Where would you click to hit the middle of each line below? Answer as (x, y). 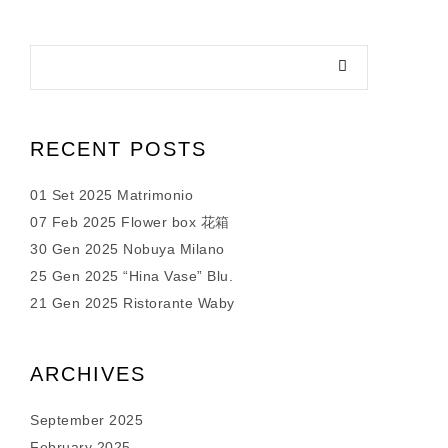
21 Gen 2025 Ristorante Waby (132, 303)
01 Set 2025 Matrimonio (111, 195)
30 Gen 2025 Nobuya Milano (127, 249)
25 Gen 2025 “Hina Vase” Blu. (131, 276)
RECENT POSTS (118, 149)
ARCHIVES (88, 374)
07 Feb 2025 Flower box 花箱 (130, 222)
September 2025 (86, 420)
